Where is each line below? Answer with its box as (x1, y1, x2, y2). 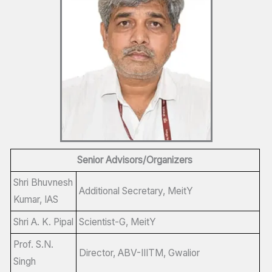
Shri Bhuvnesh (13, 176, 73, 188)
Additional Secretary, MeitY (78, 185, 193, 197)
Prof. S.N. (13, 238, 53, 250)
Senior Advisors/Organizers (77, 154, 192, 166)
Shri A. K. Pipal (13, 216, 73, 228)
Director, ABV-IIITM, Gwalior (78, 246, 200, 259)
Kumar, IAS (13, 193, 58, 205)
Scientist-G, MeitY (78, 216, 156, 228)
